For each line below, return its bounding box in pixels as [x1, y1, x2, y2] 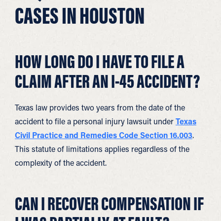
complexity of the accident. [15, 157, 107, 168]
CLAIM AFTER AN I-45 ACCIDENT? [15, 69, 200, 93]
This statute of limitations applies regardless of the [15, 144, 189, 154]
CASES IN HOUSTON [15, 1, 145, 30]
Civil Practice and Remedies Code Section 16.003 [15, 130, 192, 140]
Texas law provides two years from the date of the [15, 102, 185, 112]
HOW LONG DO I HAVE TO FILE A [15, 49, 184, 73]
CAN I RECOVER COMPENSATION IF [15, 191, 204, 215]
